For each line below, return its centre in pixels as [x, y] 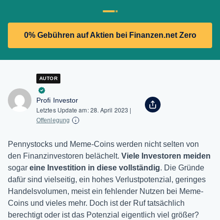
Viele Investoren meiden [166, 156]
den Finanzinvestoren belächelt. [65, 156]
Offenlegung [53, 120]
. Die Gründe [182, 167]
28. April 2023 [110, 110]
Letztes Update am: [63, 110]
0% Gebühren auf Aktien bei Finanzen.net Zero [110, 35]
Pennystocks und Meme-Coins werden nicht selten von [103, 144]
